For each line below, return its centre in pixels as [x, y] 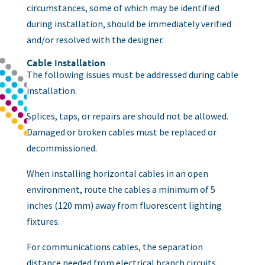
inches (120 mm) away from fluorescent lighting [124, 205]
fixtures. [43, 221]
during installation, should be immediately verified [129, 23]
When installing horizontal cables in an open [117, 173]
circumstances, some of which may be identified [123, 7]
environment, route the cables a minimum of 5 [121, 189]
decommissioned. [62, 148]
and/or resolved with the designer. [95, 39]
